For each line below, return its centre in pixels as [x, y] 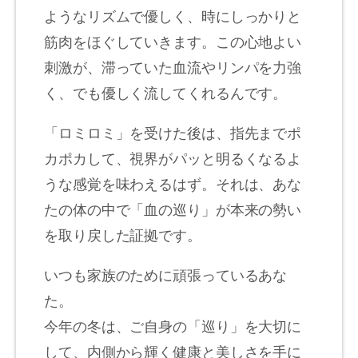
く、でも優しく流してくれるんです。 [166, 91]
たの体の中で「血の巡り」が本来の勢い [173, 208]
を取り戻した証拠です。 [123, 234]
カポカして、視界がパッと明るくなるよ [173, 157]
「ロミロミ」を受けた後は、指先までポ [173, 131]
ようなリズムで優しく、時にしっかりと [173, 15]
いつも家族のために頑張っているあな [166, 274]
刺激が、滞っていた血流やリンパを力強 [173, 66]
